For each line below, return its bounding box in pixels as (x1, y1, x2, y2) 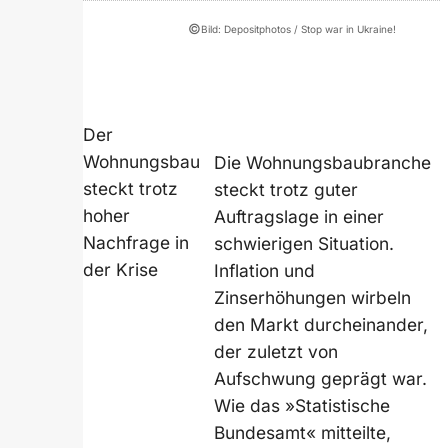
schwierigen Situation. (214, 232, 395, 254)
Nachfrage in (83, 231, 190, 253)
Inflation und (214, 259, 316, 281)
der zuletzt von (214, 340, 339, 362)
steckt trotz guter (214, 178, 359, 200)
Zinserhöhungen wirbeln (214, 286, 412, 308)
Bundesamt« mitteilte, (214, 421, 392, 443)
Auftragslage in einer (214, 205, 385, 227)
